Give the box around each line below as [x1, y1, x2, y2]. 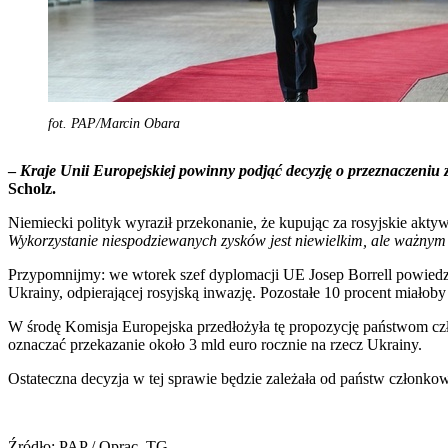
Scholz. [8, 179, 56, 197]
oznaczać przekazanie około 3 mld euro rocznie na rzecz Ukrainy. [8, 335, 422, 353]
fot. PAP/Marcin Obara [48, 115, 180, 131]
